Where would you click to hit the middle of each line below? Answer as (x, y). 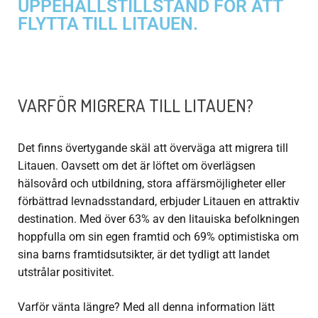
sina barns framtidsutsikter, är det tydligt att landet (144, 255)
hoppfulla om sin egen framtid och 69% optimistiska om (158, 237)
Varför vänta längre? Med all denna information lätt (146, 307)
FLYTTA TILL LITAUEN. (108, 24)
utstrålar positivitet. (66, 273)
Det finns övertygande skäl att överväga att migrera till (153, 148)
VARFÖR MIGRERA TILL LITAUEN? (136, 105)
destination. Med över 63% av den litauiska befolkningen (159, 219)
